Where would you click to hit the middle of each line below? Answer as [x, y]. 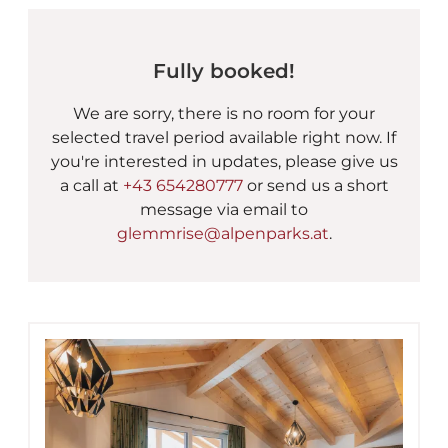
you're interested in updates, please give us [224, 161]
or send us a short [315, 185]
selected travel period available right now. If [224, 137]
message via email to [224, 209]
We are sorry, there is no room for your [224, 113]
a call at [91, 185]
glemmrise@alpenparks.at [222, 233]
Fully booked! [224, 70]
